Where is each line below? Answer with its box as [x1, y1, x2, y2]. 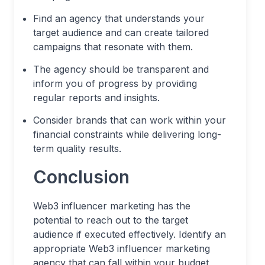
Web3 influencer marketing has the [33, 200, 190, 212]
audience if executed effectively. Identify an [33, 228, 226, 240]
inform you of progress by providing [33, 77, 197, 89]
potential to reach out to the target [33, 214, 188, 226]
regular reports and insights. [33, 92, 160, 104]
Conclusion [33, 166, 130, 188]
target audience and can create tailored [33, 27, 209, 38]
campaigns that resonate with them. [33, 41, 193, 53]
